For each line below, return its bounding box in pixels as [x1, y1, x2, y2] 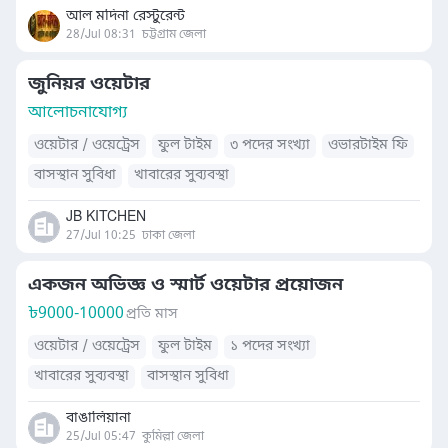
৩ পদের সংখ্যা [230, 136, 310, 155]
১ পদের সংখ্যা [230, 337, 310, 356]
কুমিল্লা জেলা [142, 429, 204, 445]
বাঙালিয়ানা [66, 409, 131, 428]
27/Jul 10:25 [66, 228, 136, 244]
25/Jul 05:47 [66, 429, 136, 445]
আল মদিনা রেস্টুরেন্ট [66, 7, 185, 26]
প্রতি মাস [126, 305, 178, 324]
